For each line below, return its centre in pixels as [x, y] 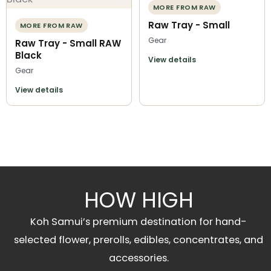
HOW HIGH [139, 200]
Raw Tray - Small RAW [68, 44]
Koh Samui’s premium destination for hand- [139, 222]
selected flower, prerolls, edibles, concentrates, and [139, 240]
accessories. [139, 258]
